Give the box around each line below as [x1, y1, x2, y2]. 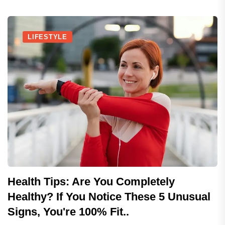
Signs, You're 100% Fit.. [8, 205, 129, 218]
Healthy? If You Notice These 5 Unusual [8, 190, 210, 203]
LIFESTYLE [28, 33, 68, 41]
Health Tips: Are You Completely [8, 175, 175, 188]
